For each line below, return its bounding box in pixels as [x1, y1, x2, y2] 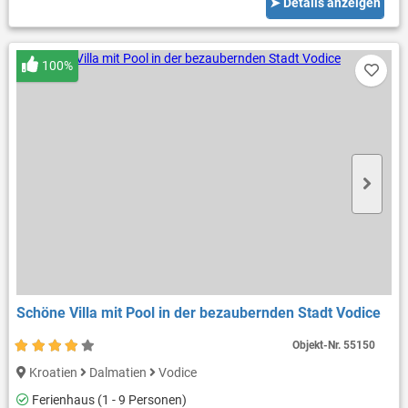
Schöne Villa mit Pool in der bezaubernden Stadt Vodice [15, 303, 381, 321]
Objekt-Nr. [292, 338, 344, 352]
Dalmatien [86, 364, 149, 380]
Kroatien [25, 364, 80, 380]
